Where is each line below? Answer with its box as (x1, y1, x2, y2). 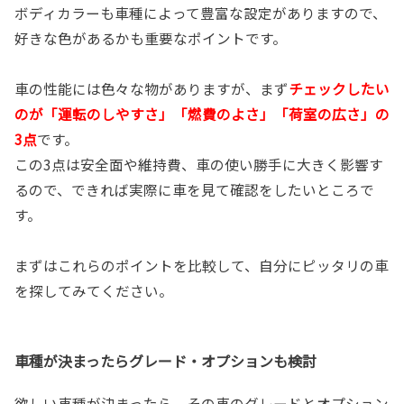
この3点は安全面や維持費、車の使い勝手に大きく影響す (14, 153, 383, 174)
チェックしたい (289, 78, 390, 98)
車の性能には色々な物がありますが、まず (14, 78, 289, 98)
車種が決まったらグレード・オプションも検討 (14, 349, 317, 372)
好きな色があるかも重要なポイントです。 (14, 27, 287, 48)
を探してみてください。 (14, 280, 173, 300)
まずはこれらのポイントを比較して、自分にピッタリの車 (14, 254, 389, 275)
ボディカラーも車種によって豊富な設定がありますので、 (14, 2, 387, 23)
